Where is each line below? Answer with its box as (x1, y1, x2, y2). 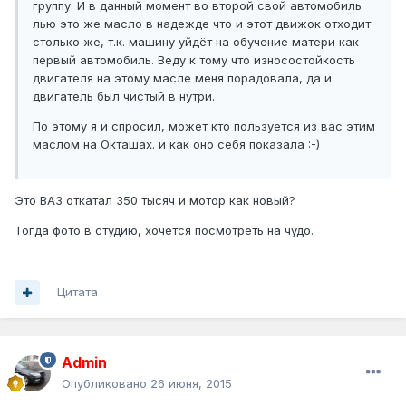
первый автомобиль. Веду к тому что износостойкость (33, 52, 355, 67)
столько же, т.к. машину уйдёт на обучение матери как (33, 34, 359, 49)
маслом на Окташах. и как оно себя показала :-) (33, 136, 320, 151)
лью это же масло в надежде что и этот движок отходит (33, 15, 371, 31)
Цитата (57, 285, 98, 300)
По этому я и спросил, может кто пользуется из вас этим (33, 118, 375, 133)
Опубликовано (62, 376, 150, 391)
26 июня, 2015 (150, 376, 232, 391)
